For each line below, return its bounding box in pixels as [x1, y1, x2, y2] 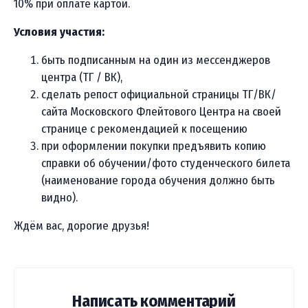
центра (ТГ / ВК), [41, 70, 122, 85]
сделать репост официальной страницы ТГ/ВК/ [41, 87, 276, 102]
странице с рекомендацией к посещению [41, 122, 247, 137]
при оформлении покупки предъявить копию [41, 139, 266, 154]
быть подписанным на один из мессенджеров [41, 53, 270, 68]
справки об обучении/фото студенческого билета [41, 156, 290, 171]
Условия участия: [14, 25, 104, 40]
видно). [41, 190, 78, 206]
